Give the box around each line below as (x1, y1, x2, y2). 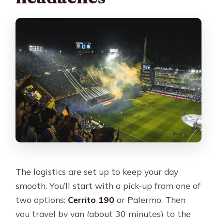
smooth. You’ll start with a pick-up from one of (15, 180, 201, 191)
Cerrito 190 (68, 194, 115, 205)
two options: (15, 194, 68, 205)
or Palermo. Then (114, 194, 186, 205)
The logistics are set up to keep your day (15, 166, 179, 177)
